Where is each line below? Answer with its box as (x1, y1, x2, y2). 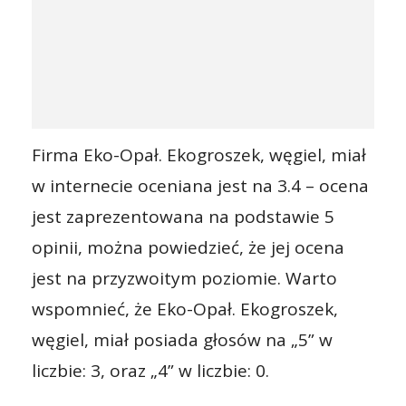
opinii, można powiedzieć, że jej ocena (32, 236, 344, 259)
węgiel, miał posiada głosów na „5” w (32, 328, 333, 352)
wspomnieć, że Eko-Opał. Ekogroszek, (32, 297, 338, 321)
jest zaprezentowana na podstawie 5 (32, 205, 334, 228)
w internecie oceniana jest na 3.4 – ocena (32, 174, 369, 198)
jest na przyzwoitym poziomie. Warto (32, 266, 337, 290)
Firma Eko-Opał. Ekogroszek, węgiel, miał (32, 143, 366, 167)
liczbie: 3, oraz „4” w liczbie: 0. (32, 359, 269, 382)
